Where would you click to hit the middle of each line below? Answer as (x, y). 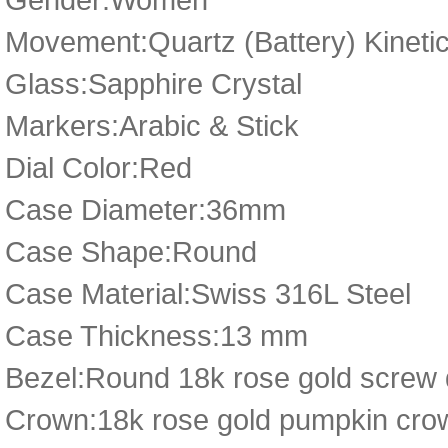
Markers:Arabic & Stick (152, 125)
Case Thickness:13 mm (156, 335)
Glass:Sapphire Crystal (153, 83)
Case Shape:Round (131, 251)
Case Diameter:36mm (145, 209)
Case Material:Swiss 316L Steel (208, 293)
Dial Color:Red (98, 167)
